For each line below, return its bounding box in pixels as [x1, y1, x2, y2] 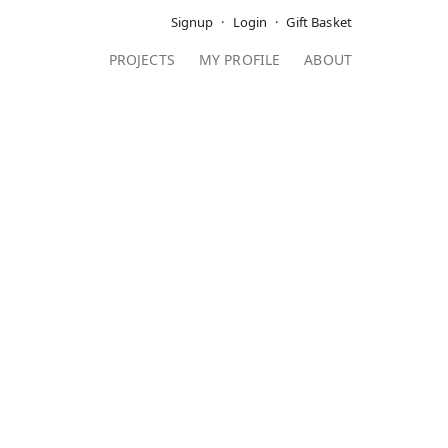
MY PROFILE [198, 50, 281, 69]
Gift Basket [286, 13, 352, 31]
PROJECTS [108, 50, 175, 69]
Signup [170, 13, 214, 31]
